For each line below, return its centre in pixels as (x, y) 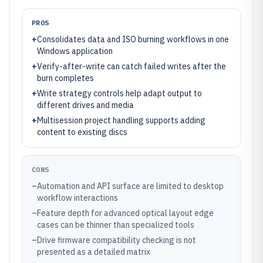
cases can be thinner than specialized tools (116, 225)
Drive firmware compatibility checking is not (117, 240)
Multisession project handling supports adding (121, 120)
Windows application (75, 51)
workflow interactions (77, 198)
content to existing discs (82, 132)
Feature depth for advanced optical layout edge (125, 213)
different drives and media (85, 105)
